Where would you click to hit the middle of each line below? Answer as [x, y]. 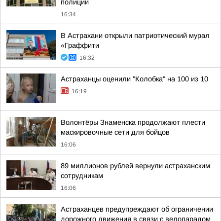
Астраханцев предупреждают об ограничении [137, 209]
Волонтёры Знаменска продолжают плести [133, 122]
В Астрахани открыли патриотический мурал [135, 36]
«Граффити [80, 45]
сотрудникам [82, 176]
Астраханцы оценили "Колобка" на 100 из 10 [134, 79]
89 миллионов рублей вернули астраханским [135, 166]
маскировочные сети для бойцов [115, 132]
